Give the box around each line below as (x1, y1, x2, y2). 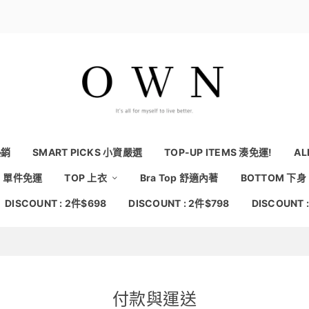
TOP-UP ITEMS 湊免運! (164, 146, 272, 158)
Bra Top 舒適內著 (139, 172, 219, 183)
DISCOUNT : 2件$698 (5, 197, 107, 209)
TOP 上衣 (64, 172, 109, 183)
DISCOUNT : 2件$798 (128, 197, 230, 209)
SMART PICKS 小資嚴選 (32, 146, 142, 158)
